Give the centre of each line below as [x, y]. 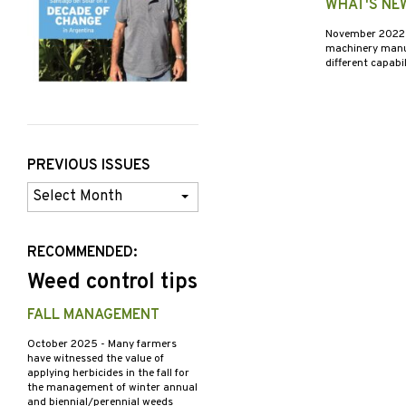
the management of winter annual [112, 388]
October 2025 [64, 345]
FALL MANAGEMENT [93, 316]
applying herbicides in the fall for [108, 374]
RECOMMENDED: [82, 253]
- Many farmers [139, 345]
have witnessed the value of [96, 359]
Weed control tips [112, 283]
